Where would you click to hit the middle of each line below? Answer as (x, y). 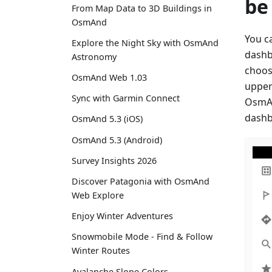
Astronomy (94, 56)
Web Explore (98, 195)
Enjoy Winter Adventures (122, 216)
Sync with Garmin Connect (126, 98)
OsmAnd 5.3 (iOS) (107, 119)
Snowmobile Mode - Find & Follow (142, 237)
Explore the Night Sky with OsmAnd (145, 42)
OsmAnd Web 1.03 (109, 78)
